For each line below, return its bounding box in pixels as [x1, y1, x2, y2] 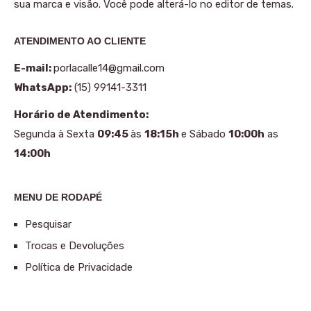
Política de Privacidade [25, 261, 133, 274]
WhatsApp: [14, 81, 72, 94]
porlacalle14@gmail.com [53, 62, 165, 75]
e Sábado [181, 127, 228, 140]
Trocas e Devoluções [25, 239, 124, 253]
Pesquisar [25, 218, 72, 231]
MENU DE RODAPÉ [14, 192, 102, 203]
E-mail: [14, 62, 53, 75]
